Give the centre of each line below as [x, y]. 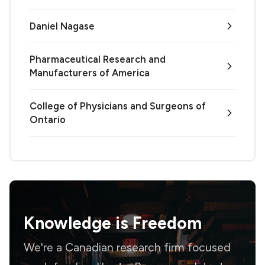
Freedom [167, 223]
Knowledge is [78, 223]
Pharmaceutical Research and [98, 59]
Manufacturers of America [90, 72]
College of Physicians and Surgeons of [118, 106]
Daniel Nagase [62, 26]
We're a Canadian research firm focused [127, 247]
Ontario [48, 119]
